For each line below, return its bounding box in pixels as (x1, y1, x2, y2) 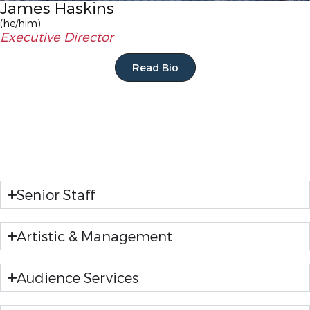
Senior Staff (17, 185, 95, 203)
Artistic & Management (17, 227, 172, 244)
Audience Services (17, 268, 138, 286)
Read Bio (131, 60, 179, 73)
